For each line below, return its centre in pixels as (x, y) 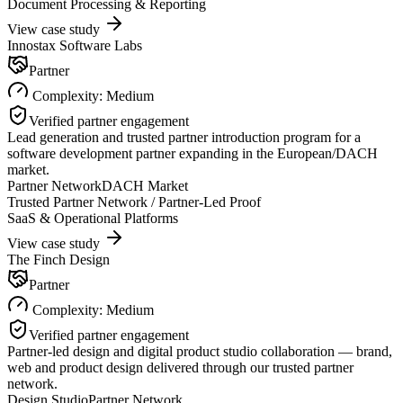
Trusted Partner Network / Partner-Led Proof (134, 201)
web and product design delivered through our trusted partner (180, 367)
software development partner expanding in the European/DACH (193, 153)
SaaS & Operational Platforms (93, 218)
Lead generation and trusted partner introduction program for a (184, 137)
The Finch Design (58, 259)
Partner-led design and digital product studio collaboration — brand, (200, 351)
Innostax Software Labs (75, 45)
